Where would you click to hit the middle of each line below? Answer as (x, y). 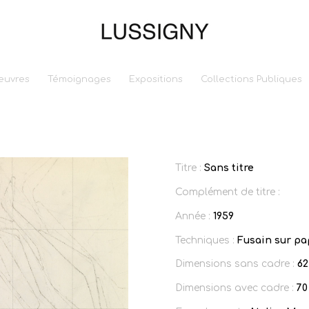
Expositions (156, 79)
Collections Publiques (251, 79)
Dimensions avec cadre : (236, 288)
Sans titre (229, 168)
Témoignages (79, 79)
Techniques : (206, 240)
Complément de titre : (227, 192)
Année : (194, 216)
